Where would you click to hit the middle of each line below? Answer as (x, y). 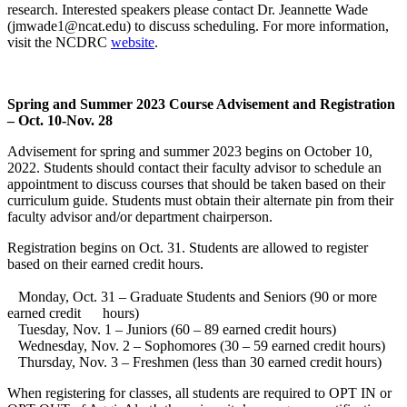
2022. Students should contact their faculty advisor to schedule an (194, 168)
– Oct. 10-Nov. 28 (60, 121)
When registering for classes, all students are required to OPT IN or (199, 393)
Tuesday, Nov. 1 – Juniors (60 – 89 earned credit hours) (174, 330)
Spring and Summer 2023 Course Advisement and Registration (201, 104)
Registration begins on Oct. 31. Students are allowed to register (188, 248)
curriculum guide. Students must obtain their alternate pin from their (200, 201)
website (133, 43)
